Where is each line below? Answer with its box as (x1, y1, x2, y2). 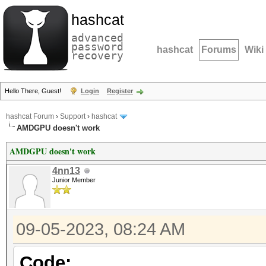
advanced (71, 31, 123, 44)
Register (107, 87, 133, 94)
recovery (71, 49, 123, 62)
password (71, 40, 123, 53)
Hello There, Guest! (5, 87, 63, 94)
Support (60, 112, 85, 121)
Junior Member (52, 176, 96, 183)
